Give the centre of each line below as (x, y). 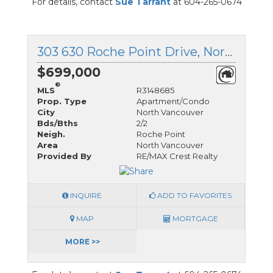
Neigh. (51, 134)
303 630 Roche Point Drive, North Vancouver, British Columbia (229, 51)
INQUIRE (85, 195)
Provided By (64, 156)
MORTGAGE (194, 218)
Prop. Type (62, 101)
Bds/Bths (58, 123)
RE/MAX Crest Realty (177, 156)
